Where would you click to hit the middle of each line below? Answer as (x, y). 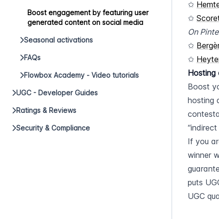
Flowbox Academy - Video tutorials (81, 75)
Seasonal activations (58, 40)
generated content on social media (85, 22)
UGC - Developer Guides (57, 93)
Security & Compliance (53, 128)
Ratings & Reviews (46, 110)
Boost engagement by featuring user (88, 12)
